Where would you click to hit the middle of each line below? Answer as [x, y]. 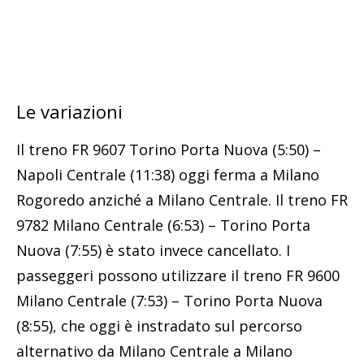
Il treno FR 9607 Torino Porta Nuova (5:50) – [169, 149]
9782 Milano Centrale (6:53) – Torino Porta [163, 225]
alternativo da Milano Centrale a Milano [154, 351]
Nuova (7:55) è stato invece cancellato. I [153, 250]
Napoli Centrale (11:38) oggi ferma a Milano [168, 174]
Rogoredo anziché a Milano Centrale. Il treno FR [182, 199]
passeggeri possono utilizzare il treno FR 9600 [178, 275]
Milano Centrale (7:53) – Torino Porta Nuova [169, 300]
